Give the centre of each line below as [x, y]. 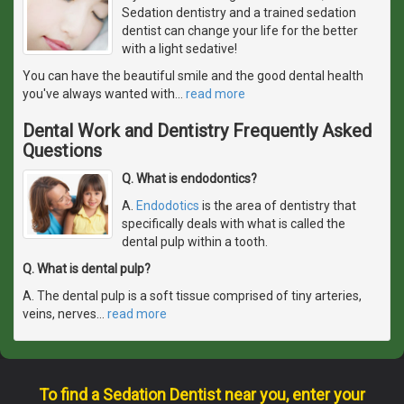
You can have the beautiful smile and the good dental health [193, 75]
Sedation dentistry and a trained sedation [239, 12]
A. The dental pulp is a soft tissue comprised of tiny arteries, [192, 295]
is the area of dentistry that [278, 205]
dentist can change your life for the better [240, 30]
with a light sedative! [179, 48]
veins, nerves [60, 313]
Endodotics [168, 205]
